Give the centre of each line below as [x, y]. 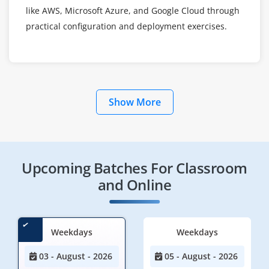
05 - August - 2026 [200, 256]
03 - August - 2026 [74, 256]
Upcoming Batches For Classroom [134, 168]
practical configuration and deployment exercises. [126, 26]
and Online [134, 184]
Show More [134, 102]
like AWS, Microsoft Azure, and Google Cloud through [133, 10]
